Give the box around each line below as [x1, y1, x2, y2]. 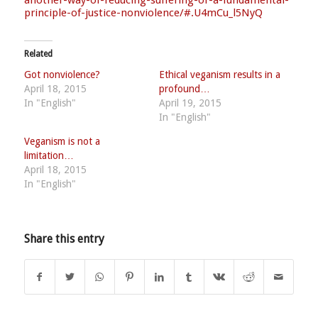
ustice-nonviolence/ [87, 6, 184, 19]
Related [23, 48, 53, 59]
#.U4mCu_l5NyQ [183, 6, 263, 19]
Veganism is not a [23, 135, 100, 147]
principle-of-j [23, 6, 88, 19]
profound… [158, 82, 210, 94]
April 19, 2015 [158, 97, 221, 109]
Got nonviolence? [23, 68, 100, 80]
